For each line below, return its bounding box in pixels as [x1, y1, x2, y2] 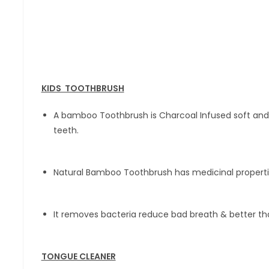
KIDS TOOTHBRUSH [41, 82, 124, 94]
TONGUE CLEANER [41, 250, 116, 262]
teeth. [53, 124, 79, 136]
